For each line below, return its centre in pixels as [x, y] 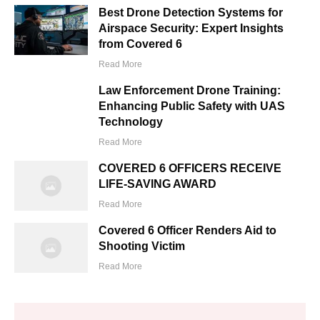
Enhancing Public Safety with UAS [192, 106]
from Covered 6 [141, 44]
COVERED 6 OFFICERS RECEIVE [190, 168]
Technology [131, 122]
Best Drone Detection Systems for [191, 12]
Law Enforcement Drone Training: [190, 90]
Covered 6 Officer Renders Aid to [188, 230]
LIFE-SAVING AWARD [158, 184]
